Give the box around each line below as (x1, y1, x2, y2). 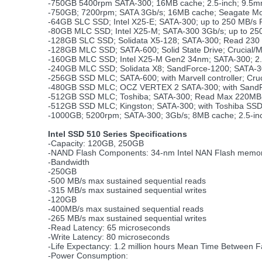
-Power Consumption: (48, 251, 128, 260)
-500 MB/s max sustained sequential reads (48, 176, 206, 185)
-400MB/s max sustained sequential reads (48, 204, 204, 213)
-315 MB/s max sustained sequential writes (48, 185, 206, 195)
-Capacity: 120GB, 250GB (48, 139, 144, 148)
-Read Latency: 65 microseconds (48, 223, 170, 232)
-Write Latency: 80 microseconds (48, 232, 170, 242)
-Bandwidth (48, 157, 89, 167)
